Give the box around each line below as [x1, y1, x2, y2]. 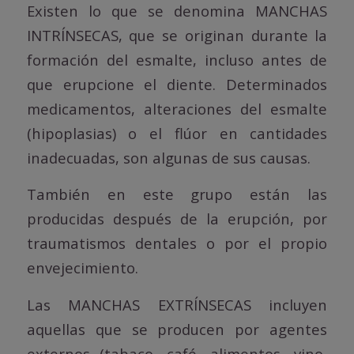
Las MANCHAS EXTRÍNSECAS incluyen [26, 294, 328, 314]
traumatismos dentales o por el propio [26, 233, 328, 254]
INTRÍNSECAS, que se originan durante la [26, 24, 328, 45]
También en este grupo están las [26, 184, 328, 205]
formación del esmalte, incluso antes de [26, 49, 328, 70]
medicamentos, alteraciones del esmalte [26, 98, 328, 119]
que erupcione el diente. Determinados [26, 73, 328, 94]
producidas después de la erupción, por [26, 209, 328, 229]
